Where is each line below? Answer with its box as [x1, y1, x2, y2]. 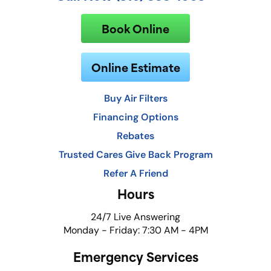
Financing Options [93, 111, 178, 123]
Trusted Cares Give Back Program [58, 148, 213, 161]
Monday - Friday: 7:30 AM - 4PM [63, 224, 208, 237]
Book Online [102, 19, 169, 38]
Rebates [117, 129, 154, 142]
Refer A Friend [103, 167, 168, 180]
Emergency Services [73, 246, 198, 267]
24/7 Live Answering [91, 211, 180, 223]
